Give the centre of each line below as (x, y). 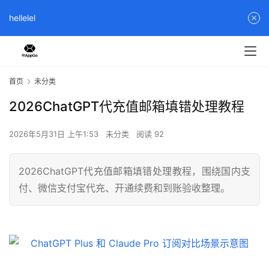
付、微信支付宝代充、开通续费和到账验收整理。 (124, 188)
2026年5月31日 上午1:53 (55, 134)
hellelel (22, 18)
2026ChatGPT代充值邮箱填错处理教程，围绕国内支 (134, 171)
